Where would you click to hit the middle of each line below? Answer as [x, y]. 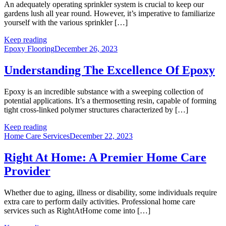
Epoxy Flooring [29, 49]
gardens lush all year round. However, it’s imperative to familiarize [109, 14]
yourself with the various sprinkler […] [66, 23]
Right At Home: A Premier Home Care [105, 157]
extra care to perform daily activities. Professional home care [100, 201]
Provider [27, 171]
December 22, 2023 [101, 136]
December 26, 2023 [86, 49]
